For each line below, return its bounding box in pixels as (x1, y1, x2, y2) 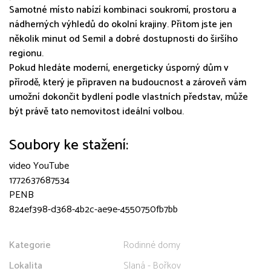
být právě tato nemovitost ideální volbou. (9, 103, 184, 120)
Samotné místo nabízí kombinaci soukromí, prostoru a (9, 1, 237, 18)
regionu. (9, 45, 44, 62)
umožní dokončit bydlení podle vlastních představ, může (9, 88, 248, 105)
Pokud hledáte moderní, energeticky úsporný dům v (9, 59, 229, 76)
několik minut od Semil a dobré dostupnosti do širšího (9, 30, 238, 47)
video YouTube (9, 157, 69, 174)
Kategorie (9, 237, 51, 253)
